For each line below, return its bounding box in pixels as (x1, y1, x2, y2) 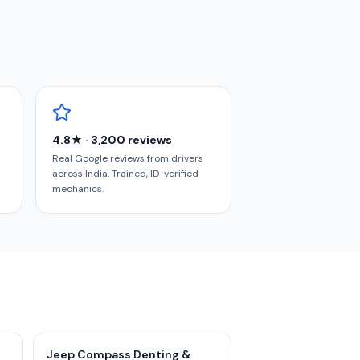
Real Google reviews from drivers (52, 152, 203, 165)
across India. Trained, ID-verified (52, 167, 198, 180)
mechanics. (52, 182, 104, 195)
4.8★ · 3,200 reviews (52, 133, 172, 147)
